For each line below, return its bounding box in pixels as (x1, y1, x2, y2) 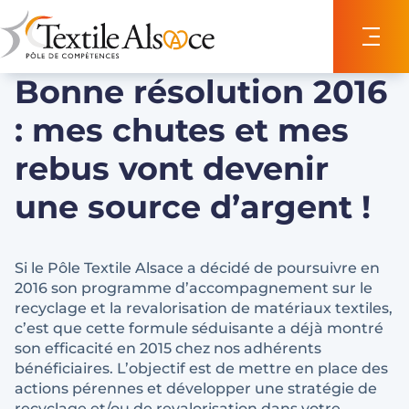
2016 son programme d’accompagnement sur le (15, 279, 372, 297)
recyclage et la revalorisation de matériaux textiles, (15, 299, 393, 317)
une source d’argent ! (15, 187, 371, 226)
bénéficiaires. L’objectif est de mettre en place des (15, 360, 388, 377)
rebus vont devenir (15, 149, 329, 188)
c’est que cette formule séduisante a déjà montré (15, 320, 383, 337)
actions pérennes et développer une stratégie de (15, 380, 377, 397)
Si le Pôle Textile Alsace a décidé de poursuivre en (15, 259, 380, 277)
